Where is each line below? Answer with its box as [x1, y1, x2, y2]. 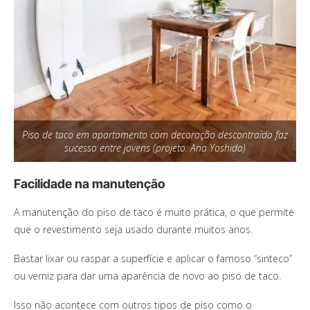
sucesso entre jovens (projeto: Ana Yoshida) [64, 141, 246, 155]
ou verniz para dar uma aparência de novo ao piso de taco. [14, 269, 281, 283]
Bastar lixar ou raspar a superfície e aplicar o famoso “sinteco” [14, 252, 292, 266]
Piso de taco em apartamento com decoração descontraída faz [22, 128, 288, 142]
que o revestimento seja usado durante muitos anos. [14, 223, 253, 237]
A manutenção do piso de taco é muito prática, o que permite [14, 206, 294, 219]
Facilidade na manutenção [14, 176, 165, 192]
